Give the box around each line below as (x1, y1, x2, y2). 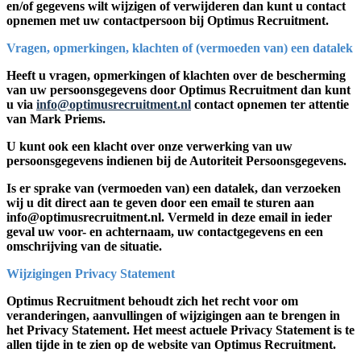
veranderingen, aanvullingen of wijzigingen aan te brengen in (6, 308, 340, 322)
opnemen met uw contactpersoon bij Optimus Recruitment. (6, 13, 329, 27)
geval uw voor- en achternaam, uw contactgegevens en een (6, 224, 323, 239)
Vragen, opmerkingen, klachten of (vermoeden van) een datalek (6, 40, 353, 55)
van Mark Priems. (6, 111, 106, 126)
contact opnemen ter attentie (191, 97, 349, 111)
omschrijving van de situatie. (6, 239, 162, 253)
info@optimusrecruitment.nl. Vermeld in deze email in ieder (6, 210, 332, 224)
